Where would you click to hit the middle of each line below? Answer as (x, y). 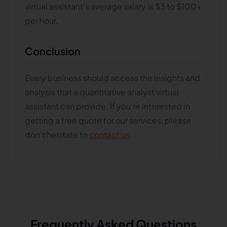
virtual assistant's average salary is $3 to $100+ (113, 6)
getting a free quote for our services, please (108, 120)
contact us (109, 135)
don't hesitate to (57, 135)
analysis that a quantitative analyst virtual (102, 92)
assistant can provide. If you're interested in (107, 106)
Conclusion (53, 51)
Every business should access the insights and (112, 78)
